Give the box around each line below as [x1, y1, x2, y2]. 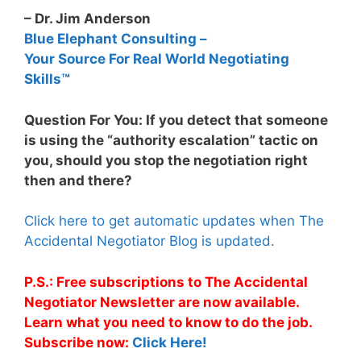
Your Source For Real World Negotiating [24, 51, 289, 68]
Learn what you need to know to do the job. [24, 313, 312, 330]
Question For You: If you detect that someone [24, 111, 328, 128]
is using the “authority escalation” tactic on [24, 131, 318, 148]
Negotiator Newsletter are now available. [24, 293, 299, 310]
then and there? [24, 172, 132, 189]
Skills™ [24, 71, 70, 88]
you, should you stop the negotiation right [24, 151, 308, 168]
